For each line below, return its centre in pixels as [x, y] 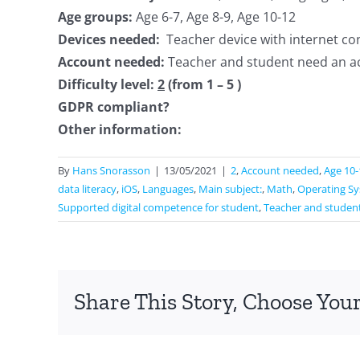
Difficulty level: [106, 84]
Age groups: [95, 17]
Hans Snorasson [111, 170]
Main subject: [230, 189]
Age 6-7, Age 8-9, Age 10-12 [214, 17]
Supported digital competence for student [158, 207]
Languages [168, 189]
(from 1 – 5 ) [205, 84]
